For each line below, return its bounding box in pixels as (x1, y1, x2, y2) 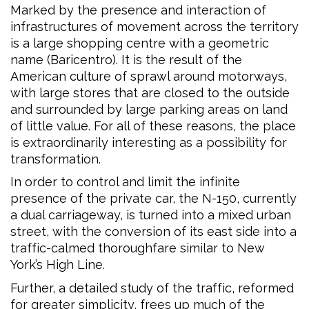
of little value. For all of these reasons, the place (10, 118, 296, 133)
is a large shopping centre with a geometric (10, 35, 269, 50)
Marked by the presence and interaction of (10, 2, 266, 17)
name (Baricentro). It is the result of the (10, 52, 242, 67)
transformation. (10, 151, 101, 166)
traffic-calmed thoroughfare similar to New (10, 241, 265, 256)
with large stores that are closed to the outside (10, 85, 290, 100)
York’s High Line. (10, 257, 105, 272)
